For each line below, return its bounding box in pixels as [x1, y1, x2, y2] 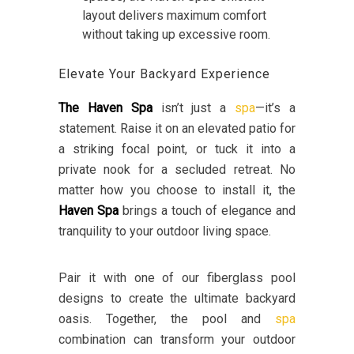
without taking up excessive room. [82, 27, 270, 43]
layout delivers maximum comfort [82, 8, 266, 24]
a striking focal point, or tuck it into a [58, 141, 296, 157]
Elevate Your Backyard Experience [58, 66, 270, 82]
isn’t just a [152, 100, 235, 116]
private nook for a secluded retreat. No [58, 162, 296, 178]
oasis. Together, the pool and [58, 311, 275, 327]
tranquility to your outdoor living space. [58, 224, 271, 239]
